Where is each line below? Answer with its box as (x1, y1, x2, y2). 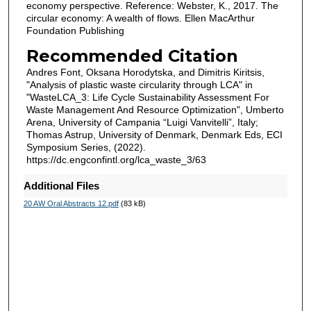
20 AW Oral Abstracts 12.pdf (23, 199, 119, 208)
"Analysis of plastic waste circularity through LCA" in (26, 78, 253, 90)
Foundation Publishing (26, 25, 124, 37)
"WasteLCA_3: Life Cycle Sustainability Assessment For (26, 91, 269, 103)
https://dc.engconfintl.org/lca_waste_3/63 (26, 153, 206, 165)
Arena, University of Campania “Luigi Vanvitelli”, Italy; (26, 116, 258, 128)
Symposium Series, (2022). (26, 141, 146, 153)
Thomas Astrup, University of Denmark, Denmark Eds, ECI (26, 128, 283, 140)
